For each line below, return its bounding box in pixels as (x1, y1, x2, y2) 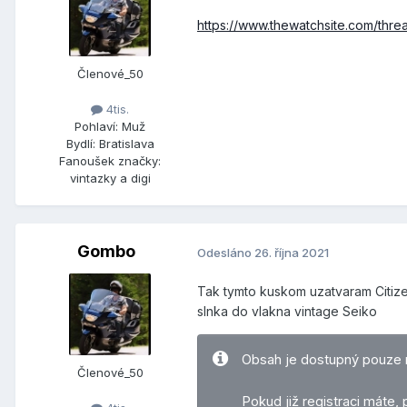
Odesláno (197, 244, 254, 260)
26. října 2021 (254, 244, 329, 260)
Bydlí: (65, 136, 95, 152)
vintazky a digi (69, 171, 151, 186)
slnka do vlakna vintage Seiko (197, 303, 377, 320)
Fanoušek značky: (59, 154, 161, 169)
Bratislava (98, 136, 154, 152)
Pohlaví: (74, 119, 118, 134)
